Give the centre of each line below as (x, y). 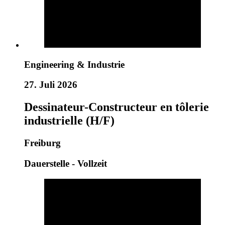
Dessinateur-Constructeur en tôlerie (117, 107)
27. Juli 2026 (51, 85)
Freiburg (42, 143)
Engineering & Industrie (74, 64)
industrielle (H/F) (69, 121)
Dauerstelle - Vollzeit (66, 163)
